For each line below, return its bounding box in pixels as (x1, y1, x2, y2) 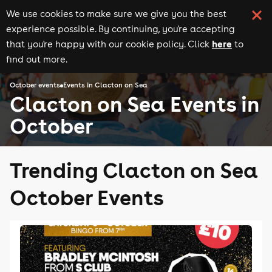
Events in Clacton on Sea (63, 81, 148, 90)
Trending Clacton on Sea (10, 156, 258, 183)
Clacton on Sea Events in (10, 90, 260, 117)
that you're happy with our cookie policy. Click (6, 38, 209, 50)
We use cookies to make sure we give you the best (6, 8, 226, 19)
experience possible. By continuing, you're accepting (6, 23, 234, 35)
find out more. (6, 53, 67, 65)
